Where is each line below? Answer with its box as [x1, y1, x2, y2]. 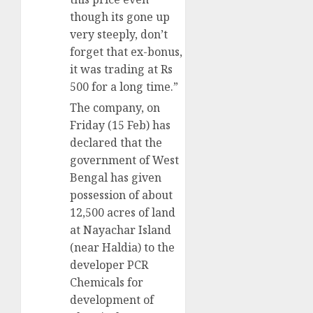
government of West [70, 152, 179, 168]
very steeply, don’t [70, 27, 168, 43]
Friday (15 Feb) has [70, 117, 170, 133]
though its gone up [70, 9, 170, 25]
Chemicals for [70, 275, 143, 291]
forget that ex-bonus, [70, 44, 182, 60]
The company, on [70, 100, 160, 116]
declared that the [70, 135, 162, 151]
